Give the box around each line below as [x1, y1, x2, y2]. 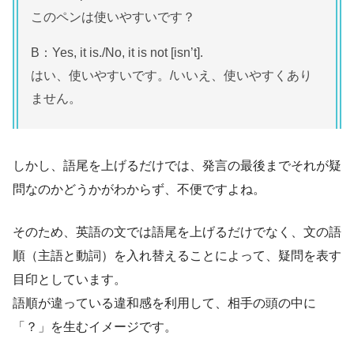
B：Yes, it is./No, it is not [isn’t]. [31, 46, 203, 60]
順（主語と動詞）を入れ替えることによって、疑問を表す [13, 249, 341, 263]
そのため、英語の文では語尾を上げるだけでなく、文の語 [13, 225, 341, 239]
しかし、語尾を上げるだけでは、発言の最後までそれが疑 [13, 159, 341, 173]
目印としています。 [13, 273, 126, 287]
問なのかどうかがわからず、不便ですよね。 [13, 183, 265, 197]
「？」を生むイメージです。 [13, 320, 177, 334]
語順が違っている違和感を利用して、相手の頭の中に [13, 296, 316, 311]
